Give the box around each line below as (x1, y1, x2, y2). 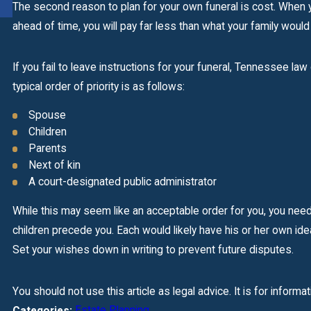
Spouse (28, 108, 66, 121)
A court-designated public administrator (28, 176, 217, 189)
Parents (28, 142, 67, 155)
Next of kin (28, 159, 81, 172)
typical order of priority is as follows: (12, 80, 185, 93)
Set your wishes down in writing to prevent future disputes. (12, 244, 294, 257)
